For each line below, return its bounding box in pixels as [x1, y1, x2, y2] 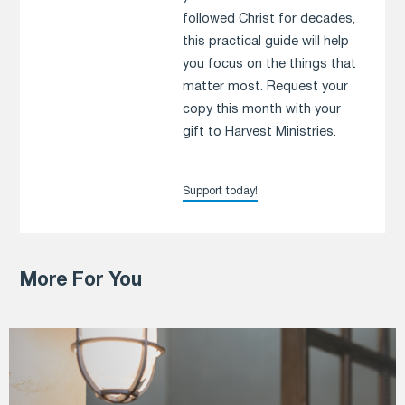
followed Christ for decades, [183, 14, 356, 26]
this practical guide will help [183, 36, 350, 49]
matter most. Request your [183, 81, 349, 94]
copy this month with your [183, 104, 342, 117]
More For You [20, 272, 143, 290]
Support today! [183, 186, 259, 197]
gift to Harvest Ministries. [183, 127, 337, 139]
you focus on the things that [183, 59, 357, 71]
